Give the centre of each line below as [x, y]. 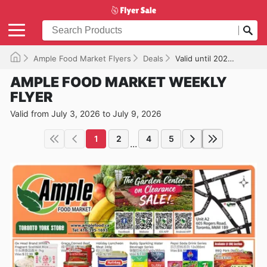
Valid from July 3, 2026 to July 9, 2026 [86, 113]
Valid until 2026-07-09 [201, 58]
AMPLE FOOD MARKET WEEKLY [119, 82]
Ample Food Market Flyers [82, 58]
